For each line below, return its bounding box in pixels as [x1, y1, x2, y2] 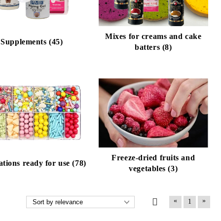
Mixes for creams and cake [105, 32, 202, 40]
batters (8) [135, 43, 172, 51]
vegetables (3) [129, 164, 178, 173]
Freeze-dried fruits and [111, 153, 195, 162]
